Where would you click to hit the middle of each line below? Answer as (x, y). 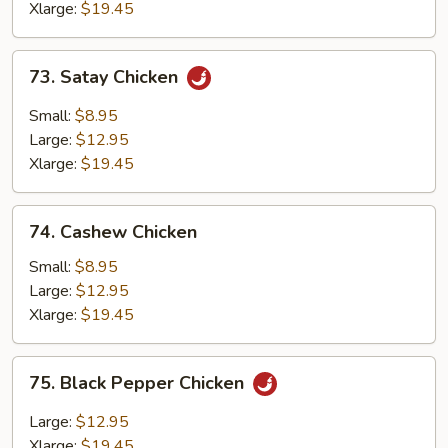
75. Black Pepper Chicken (139, 383)
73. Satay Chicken (106, 77)
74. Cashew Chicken (113, 232)
